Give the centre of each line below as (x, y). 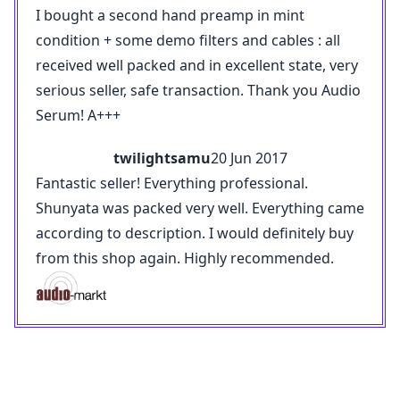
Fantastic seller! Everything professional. (172, 183)
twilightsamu (162, 158)
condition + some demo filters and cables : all (188, 41)
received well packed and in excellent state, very (197, 66)
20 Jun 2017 (249, 158)
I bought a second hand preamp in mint (170, 16)
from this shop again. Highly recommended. (185, 258)
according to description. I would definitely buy (195, 233)
